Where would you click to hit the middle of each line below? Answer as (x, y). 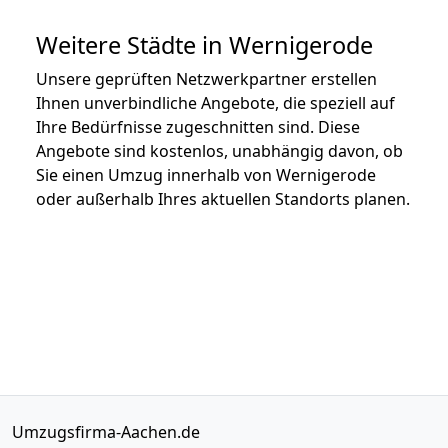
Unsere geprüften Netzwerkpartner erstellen (206, 78)
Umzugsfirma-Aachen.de (106, 431)
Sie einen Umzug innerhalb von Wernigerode (206, 174)
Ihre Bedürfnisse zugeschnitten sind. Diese (198, 126)
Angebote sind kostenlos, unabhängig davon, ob (219, 150)
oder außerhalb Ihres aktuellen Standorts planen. (223, 198)
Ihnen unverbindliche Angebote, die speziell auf (215, 102)
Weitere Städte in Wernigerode (204, 44)
